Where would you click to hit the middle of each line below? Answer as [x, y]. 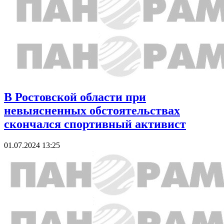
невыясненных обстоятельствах [92, 111]
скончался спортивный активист [95, 124]
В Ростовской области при [75, 97]
